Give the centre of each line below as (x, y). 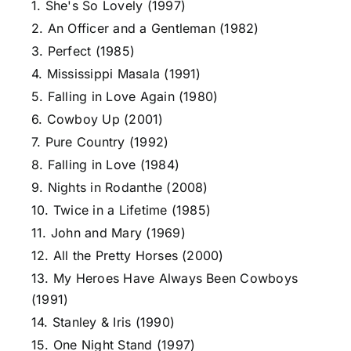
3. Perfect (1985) (83, 51)
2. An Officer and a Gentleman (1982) (145, 28)
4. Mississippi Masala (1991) (116, 74)
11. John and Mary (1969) (109, 233)
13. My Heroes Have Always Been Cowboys (165, 278)
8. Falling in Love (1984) (105, 165)
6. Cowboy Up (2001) (98, 119)
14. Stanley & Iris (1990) (103, 322)
